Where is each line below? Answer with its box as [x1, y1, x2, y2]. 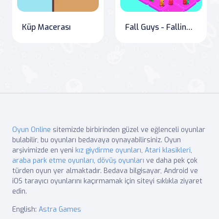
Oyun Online [12, 125, 51, 134]
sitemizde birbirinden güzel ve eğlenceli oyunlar [51, 125, 205, 134]
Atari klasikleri [145, 145, 191, 155]
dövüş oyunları [97, 155, 144, 165]
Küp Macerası [22, 22, 71, 32]
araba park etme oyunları [12, 155, 94, 165]
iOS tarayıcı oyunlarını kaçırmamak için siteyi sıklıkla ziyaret [12, 176, 202, 186]
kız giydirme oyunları [75, 145, 141, 155]
